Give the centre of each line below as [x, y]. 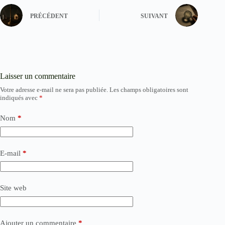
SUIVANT [154, 16]
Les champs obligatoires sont [149, 90]
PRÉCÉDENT [49, 16]
